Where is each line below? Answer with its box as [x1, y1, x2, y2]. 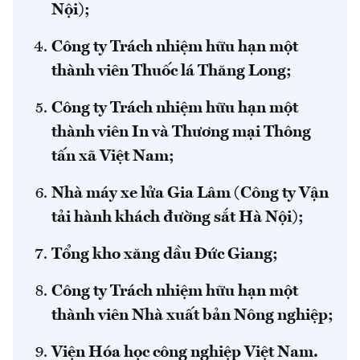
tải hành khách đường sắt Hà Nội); [51, 209, 304, 226]
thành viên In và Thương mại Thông [51, 124, 311, 141]
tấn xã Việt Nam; [51, 148, 174, 165]
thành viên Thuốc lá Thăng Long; [51, 63, 292, 80]
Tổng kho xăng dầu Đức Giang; [51, 246, 278, 263]
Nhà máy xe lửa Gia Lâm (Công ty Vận [51, 185, 329, 202]
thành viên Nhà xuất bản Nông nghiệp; [51, 307, 333, 324]
